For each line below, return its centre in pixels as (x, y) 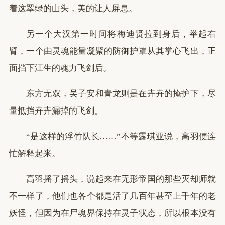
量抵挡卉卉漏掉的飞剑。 (56, 111)
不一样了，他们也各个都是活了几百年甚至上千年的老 (113, 196)
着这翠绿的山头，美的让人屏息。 (73, 8)
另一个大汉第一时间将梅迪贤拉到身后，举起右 (121, 34)
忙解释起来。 (35, 153)
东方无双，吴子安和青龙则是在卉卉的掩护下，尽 (121, 94)
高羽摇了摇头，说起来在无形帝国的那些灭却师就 (121, 179)
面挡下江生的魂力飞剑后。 (60, 68)
